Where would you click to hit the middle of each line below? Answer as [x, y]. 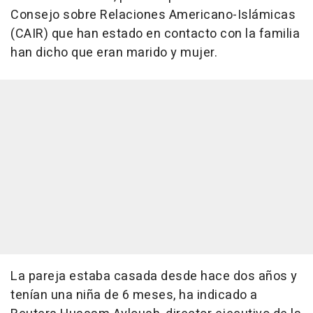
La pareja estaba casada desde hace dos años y [154, 277]
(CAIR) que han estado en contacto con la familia [155, 34]
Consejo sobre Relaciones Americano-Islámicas [153, 15]
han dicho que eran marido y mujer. [114, 53]
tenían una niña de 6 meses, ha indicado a [134, 296]
